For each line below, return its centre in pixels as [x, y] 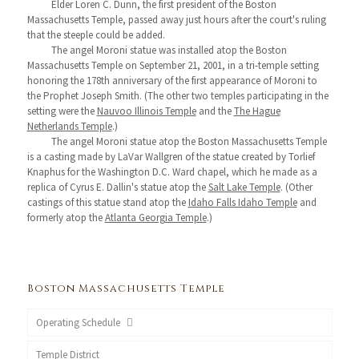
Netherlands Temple [69, 126]
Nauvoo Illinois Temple [146, 111]
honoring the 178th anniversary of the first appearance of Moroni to [172, 81]
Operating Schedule [79, 323]
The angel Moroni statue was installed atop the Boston [169, 50]
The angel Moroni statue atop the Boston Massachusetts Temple [189, 141]
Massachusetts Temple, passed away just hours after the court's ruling [176, 20]
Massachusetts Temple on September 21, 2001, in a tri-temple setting [173, 65]
